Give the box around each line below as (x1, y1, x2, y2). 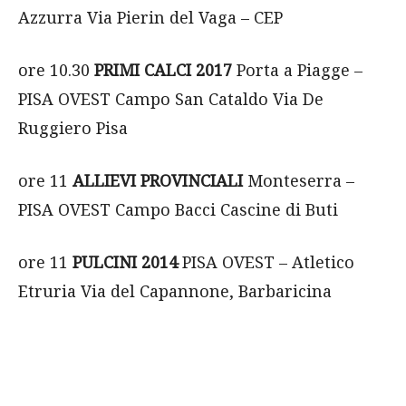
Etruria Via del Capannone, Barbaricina (18, 280, 332, 302)
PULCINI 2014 (72, 251, 178, 273)
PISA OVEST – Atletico (178, 251, 354, 273)
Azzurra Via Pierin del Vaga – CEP (18, 6, 283, 28)
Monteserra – (243, 169, 354, 191)
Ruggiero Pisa (18, 117, 128, 139)
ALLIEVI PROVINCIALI (72, 169, 243, 191)
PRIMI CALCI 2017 (94, 59, 232, 81)
